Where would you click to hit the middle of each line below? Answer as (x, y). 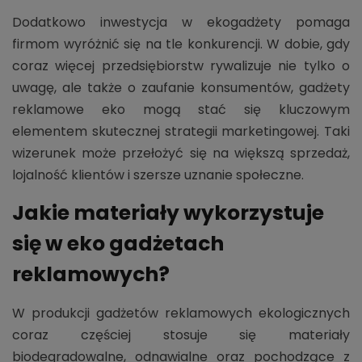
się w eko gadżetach (118, 243)
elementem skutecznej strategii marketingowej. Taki (181, 131)
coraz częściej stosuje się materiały (181, 335)
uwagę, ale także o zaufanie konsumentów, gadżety (181, 87)
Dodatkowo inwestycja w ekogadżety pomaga (181, 22)
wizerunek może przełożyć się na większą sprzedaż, (181, 153)
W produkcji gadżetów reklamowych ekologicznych (181, 313)
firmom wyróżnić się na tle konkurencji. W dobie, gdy (181, 44)
